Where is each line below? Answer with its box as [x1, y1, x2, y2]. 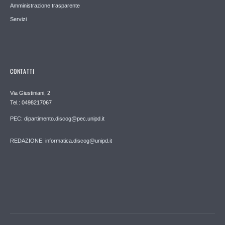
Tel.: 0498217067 [10, 99, 52, 105]
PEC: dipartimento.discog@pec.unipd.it [10, 115, 104, 122]
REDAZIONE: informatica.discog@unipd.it [10, 137, 112, 144]
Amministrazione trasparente [10, 2, 80, 9]
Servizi [10, 16, 27, 22]
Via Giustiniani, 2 [10, 89, 50, 96]
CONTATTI [10, 66, 35, 75]
